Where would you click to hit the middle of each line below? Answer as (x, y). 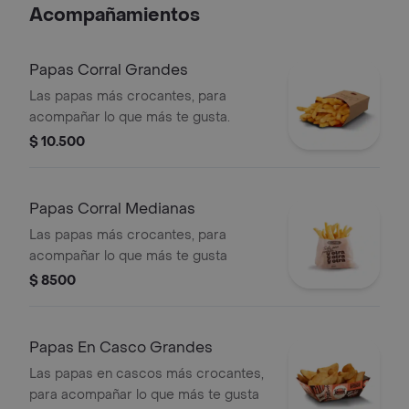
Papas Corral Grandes (109, 70)
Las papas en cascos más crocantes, (147, 374)
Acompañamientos (115, 16)
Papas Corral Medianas (112, 209)
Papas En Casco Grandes (121, 347)
